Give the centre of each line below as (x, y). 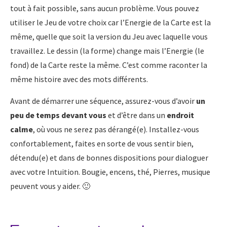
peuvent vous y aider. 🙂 (50, 186)
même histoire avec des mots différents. (79, 79)
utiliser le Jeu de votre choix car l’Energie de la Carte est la (110, 23)
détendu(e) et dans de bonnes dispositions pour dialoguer (109, 158)
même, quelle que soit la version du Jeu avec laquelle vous (109, 37)
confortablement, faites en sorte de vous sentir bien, (102, 144)
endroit (180, 115)
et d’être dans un (137, 115)
